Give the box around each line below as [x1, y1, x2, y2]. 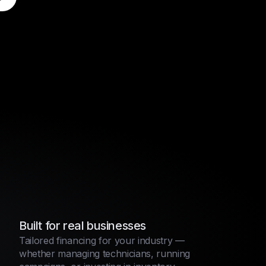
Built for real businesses [19, 218, 146, 233]
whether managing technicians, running [19, 248, 191, 259]
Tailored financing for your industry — [19, 235, 185, 246]
